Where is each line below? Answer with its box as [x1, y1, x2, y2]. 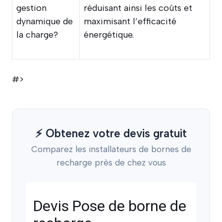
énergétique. [84, 29, 134, 40]
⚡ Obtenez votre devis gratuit [35, 126, 187, 140]
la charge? [16, 29, 58, 40]
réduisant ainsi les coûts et [84, 2, 192, 13]
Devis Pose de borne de [33, 197, 186, 215]
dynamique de [16, 15, 73, 27]
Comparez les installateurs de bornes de [31, 144, 191, 155]
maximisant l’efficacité [84, 15, 176, 27]
